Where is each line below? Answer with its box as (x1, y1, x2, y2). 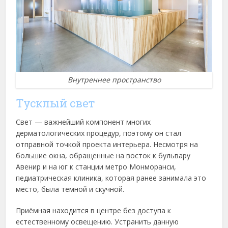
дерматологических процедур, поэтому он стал (16, 128, 182, 138)
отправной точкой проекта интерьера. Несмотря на (16, 139, 198, 150)
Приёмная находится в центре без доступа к (16, 206, 172, 216)
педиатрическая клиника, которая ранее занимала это (16, 173, 207, 183)
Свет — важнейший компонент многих (16, 117, 151, 127)
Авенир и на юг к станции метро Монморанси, (16, 162, 177, 172)
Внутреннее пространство (67, 75, 161, 85)
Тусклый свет (16, 96, 95, 111)
